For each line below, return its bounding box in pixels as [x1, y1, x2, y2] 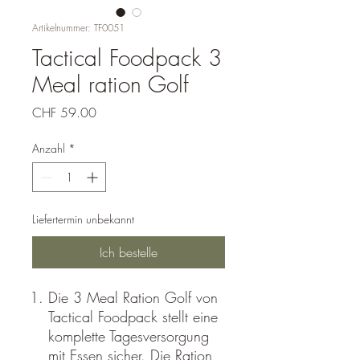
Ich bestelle [100, 243, 157, 261]
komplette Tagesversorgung [48, 325, 209, 346]
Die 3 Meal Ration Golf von [48, 287, 218, 307]
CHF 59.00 [32, 103, 96, 121]
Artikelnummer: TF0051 [32, 20, 125, 35]
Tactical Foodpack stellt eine [48, 306, 218, 326]
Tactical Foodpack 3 [32, 42, 222, 72]
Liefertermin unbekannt [32, 211, 134, 227]
